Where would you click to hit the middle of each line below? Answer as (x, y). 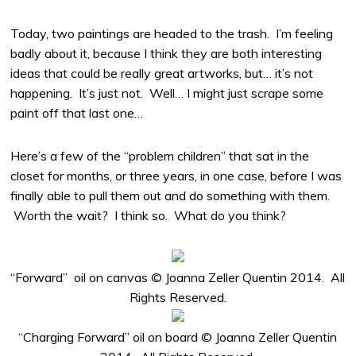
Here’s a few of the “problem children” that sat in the (160, 155)
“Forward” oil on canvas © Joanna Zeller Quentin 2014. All (178, 278)
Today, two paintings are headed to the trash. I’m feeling (172, 33)
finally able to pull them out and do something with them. (170, 195)
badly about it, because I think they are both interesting (166, 53)
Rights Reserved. (178, 298)
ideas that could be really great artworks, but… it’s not (162, 73)
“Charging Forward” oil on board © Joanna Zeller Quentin (178, 337)
